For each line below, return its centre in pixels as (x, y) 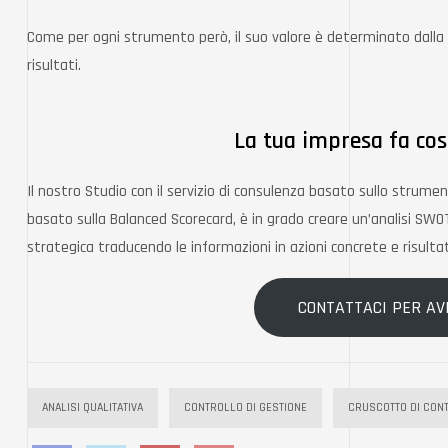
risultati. (56, 66)
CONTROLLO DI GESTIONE (245, 408)
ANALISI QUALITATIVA (92, 408)
